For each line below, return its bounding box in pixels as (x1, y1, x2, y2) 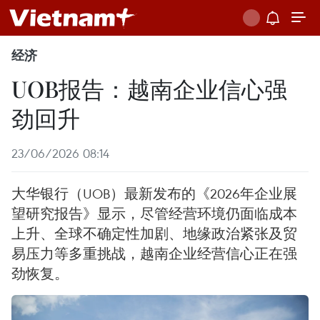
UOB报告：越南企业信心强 (11, 73, 287, 104)
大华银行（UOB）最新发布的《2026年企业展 (11, 184, 297, 202)
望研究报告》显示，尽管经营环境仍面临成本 (11, 204, 297, 222)
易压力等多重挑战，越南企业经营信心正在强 (11, 244, 297, 262)
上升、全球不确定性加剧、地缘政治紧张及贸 (11, 224, 297, 242)
